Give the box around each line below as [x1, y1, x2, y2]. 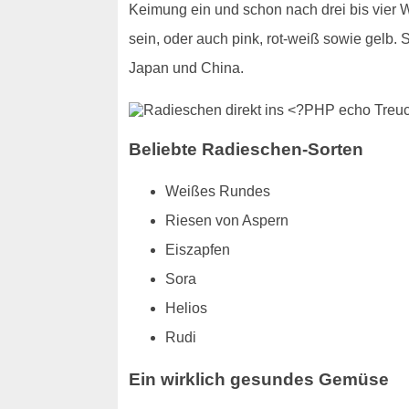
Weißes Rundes [164, 183, 270, 199]
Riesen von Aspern [164, 212, 288, 228]
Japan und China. [128, 59, 244, 76]
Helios [164, 299, 207, 316]
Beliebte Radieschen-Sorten [128, 140, 363, 160]
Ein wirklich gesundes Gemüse [128, 369, 389, 389]
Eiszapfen [164, 241, 230, 257]
